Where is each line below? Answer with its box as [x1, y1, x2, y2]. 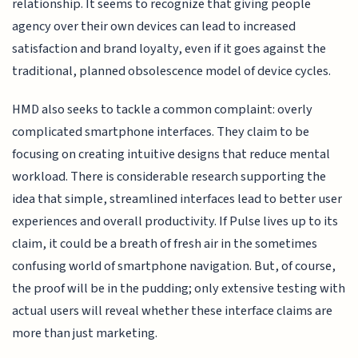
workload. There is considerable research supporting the [12, 167, 327, 187]
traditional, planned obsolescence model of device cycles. [12, 61, 332, 81]
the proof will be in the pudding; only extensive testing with [12, 279, 346, 299]
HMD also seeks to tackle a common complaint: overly [12, 100, 313, 120]
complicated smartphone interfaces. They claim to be [12, 122, 310, 142]
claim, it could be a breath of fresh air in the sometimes [12, 234, 318, 254]
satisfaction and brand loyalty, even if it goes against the [12, 38, 327, 58]
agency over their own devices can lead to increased [12, 16, 296, 36]
